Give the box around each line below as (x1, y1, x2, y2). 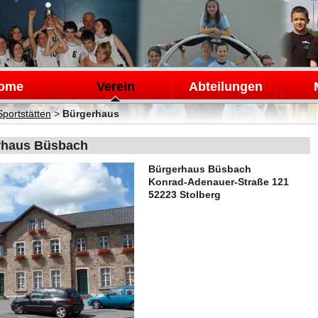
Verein (96, 79, 135, 94)
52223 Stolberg (148, 189, 221, 200)
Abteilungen (188, 79, 263, 94)
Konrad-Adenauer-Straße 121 (148, 176, 289, 187)
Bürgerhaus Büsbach (148, 163, 251, 175)
